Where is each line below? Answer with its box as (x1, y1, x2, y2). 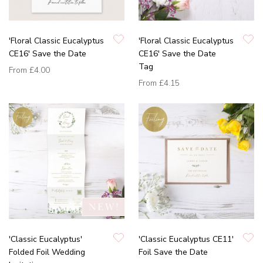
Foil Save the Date (139, 247, 208, 258)
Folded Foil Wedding (9, 247, 85, 258)
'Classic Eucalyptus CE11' (139, 234, 234, 245)
